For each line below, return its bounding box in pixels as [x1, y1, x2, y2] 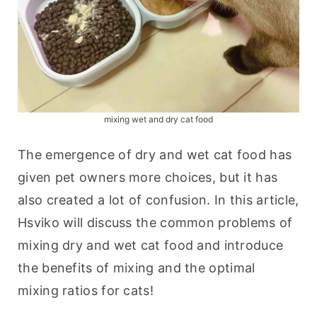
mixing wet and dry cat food [104, 114, 213, 125]
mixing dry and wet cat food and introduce [18, 238, 284, 253]
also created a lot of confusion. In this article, [18, 192, 299, 208]
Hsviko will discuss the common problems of [18, 215, 293, 231]
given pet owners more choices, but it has [18, 170, 278, 185]
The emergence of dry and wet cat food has [18, 147, 292, 163]
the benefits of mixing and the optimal [18, 260, 255, 276]
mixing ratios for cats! [18, 283, 154, 299]
